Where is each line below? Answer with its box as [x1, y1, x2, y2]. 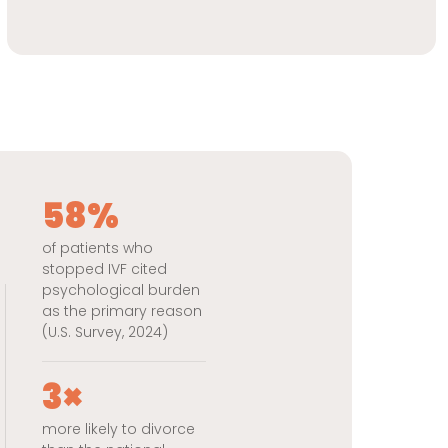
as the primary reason [42, 300, 202, 321]
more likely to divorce [42, 418, 195, 439]
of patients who [42, 237, 153, 258]
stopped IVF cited [42, 258, 167, 279]
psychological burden [42, 279, 200, 300]
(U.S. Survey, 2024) [42, 321, 168, 342]
